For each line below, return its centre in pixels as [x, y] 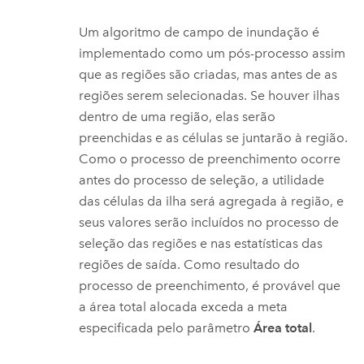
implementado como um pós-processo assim [212, 53]
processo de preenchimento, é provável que [210, 285]
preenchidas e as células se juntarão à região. [214, 137]
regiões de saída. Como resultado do [190, 264]
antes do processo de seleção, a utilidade [202, 180]
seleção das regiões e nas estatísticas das [201, 243]
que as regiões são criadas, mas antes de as [208, 74]
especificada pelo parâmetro [167, 327]
